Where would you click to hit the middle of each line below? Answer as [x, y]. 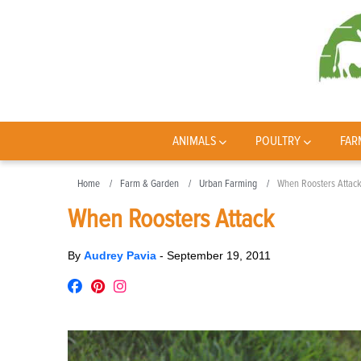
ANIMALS [194, 141]
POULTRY [278, 141]
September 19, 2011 [219, 255]
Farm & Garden [149, 184]
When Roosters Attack [171, 220]
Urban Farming [228, 184]
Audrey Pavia [122, 255]
